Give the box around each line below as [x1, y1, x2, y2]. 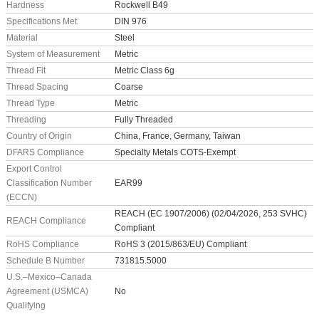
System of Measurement [6, 49, 100, 59]
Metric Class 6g [115, 66, 174, 75]
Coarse [115, 82, 143, 92]
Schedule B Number [6, 256, 85, 266]
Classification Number [6, 178, 92, 188]
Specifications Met [6, 16, 77, 26]
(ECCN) [6, 192, 37, 202]
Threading [6, 115, 46, 125]
